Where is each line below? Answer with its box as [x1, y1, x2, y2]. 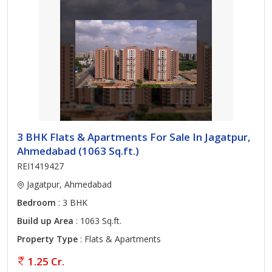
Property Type [17, 233, 78, 245]
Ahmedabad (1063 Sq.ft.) [17, 144, 139, 158]
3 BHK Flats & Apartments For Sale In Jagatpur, [17, 130, 251, 144]
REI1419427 [17, 160, 64, 172]
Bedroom [17, 197, 56, 208]
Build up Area [17, 215, 73, 226]
